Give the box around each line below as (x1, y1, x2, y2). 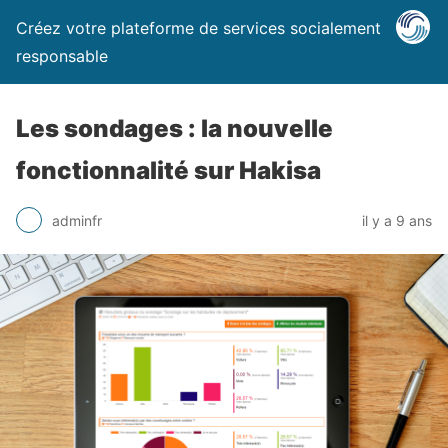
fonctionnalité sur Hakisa (16, 156, 321, 185)
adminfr (52, 211, 102, 229)
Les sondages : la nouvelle (16, 114, 333, 143)
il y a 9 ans (362, 211, 432, 229)
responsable (16, 46, 108, 66)
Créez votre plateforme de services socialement (16, 18, 381, 38)
